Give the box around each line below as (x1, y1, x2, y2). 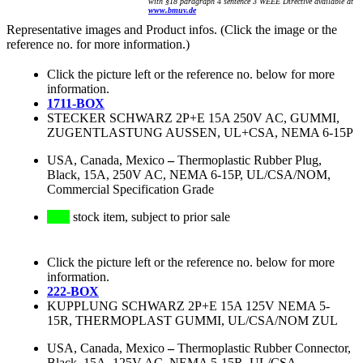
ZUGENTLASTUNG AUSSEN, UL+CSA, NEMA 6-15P (47, 126, 353, 140)
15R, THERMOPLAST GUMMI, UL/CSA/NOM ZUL (47, 314, 338, 328)
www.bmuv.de (148, 6, 196, 15)
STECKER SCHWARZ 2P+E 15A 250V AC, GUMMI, (47, 111, 340, 126)
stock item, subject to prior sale (70, 210, 230, 224)
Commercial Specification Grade (47, 182, 214, 197)
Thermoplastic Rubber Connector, (177, 341, 351, 356)
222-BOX (47, 284, 99, 299)
